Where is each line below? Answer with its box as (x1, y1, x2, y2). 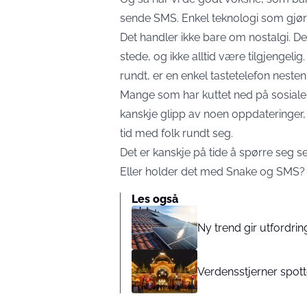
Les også (132, 193, 178, 206)
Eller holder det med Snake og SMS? (120, 165, 305, 178)
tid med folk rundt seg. (120, 127, 233, 140)
